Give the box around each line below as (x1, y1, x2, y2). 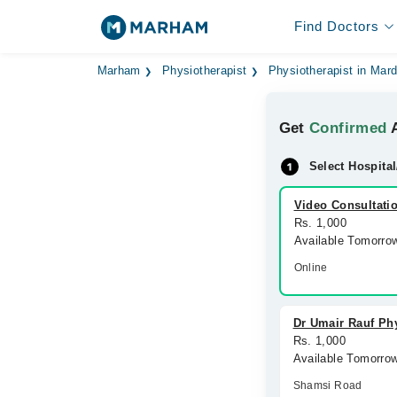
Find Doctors (293, 19, 379, 34)
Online (293, 261, 328, 274)
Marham (97, 65, 141, 77)
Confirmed (309, 120, 387, 136)
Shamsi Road (292, 379, 362, 392)
